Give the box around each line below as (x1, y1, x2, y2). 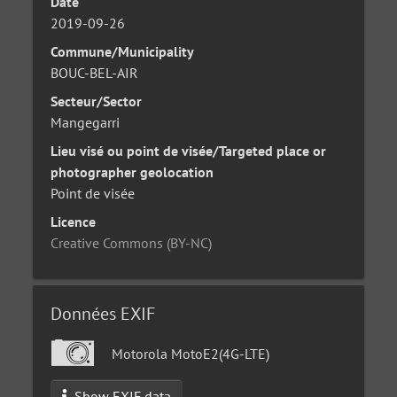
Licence (51, 213, 97, 230)
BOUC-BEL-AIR (51, 64, 139, 82)
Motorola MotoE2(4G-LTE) (108, 345, 270, 362)
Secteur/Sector (51, 92, 143, 110)
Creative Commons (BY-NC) (51, 234, 213, 252)
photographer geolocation (51, 163, 214, 181)
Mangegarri (51, 113, 121, 131)
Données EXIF (51, 302, 156, 325)
